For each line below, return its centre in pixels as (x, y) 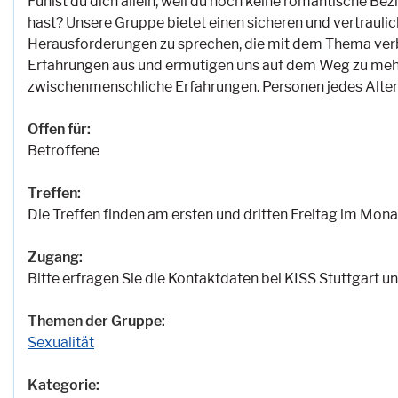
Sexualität (61, 343)
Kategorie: (64, 386)
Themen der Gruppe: (96, 322)
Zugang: (55, 258)
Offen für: (59, 130)
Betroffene (64, 151)
